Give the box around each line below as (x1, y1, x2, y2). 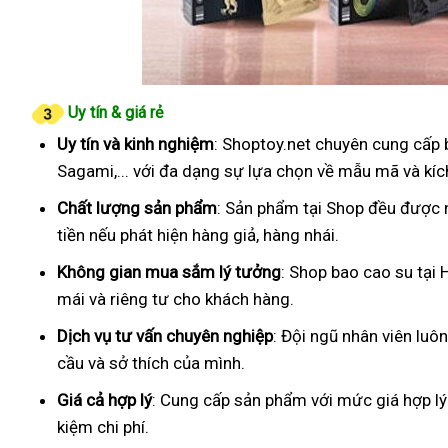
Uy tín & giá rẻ (64, 103, 163, 122)
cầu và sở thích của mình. (57, 353, 245, 373)
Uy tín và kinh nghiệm (57, 134, 214, 154)
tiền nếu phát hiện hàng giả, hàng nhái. (57, 225, 339, 245)
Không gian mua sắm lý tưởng (57, 262, 281, 282)
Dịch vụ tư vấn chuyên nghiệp (57, 326, 273, 346)
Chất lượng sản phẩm (57, 198, 217, 218)
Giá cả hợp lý (57, 390, 152, 410)
